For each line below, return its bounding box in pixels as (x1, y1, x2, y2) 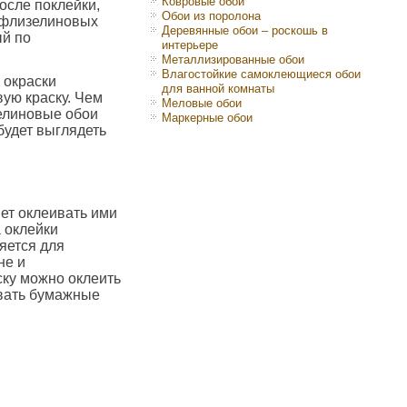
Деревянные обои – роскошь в (162, 24, 328, 37)
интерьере (162, 38, 218, 52)
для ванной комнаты (162, 82, 274, 95)
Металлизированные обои (162, 53, 304, 66)
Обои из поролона (162, 9, 261, 23)
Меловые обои (162, 96, 242, 110)
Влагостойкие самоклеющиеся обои (162, 67, 361, 81)
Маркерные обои (162, 111, 253, 124)
